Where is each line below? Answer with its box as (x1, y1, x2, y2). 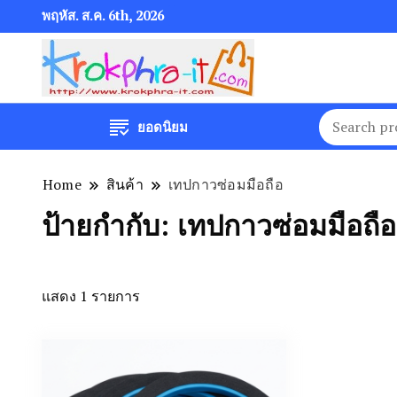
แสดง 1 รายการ (42, 286, 140, 307)
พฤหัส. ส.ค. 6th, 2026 (42, 6, 164, 24)
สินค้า (105, 175, 144, 195)
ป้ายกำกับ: (42, 206, 177, 245)
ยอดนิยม (136, 118, 188, 136)
